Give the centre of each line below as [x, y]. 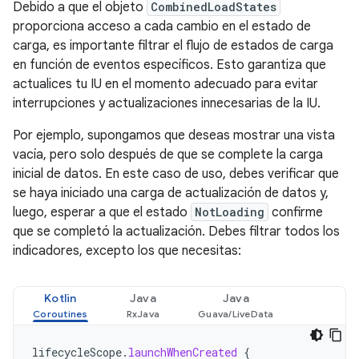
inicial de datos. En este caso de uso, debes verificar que [176, 174]
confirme [296, 212]
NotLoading [230, 212]
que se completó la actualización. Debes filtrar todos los [176, 232]
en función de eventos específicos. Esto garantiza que [169, 65]
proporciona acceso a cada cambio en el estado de [162, 26]
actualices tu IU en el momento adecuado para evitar [165, 84]
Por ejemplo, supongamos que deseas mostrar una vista [174, 135]
